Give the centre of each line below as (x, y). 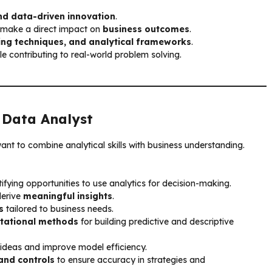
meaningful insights (68, 196)
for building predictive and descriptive (156, 221)
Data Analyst (48, 119)
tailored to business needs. (59, 209)
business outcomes (146, 29)
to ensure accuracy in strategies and (130, 260)
